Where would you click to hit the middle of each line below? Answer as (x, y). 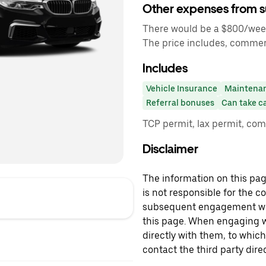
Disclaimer (170, 149)
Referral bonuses (180, 103)
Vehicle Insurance (182, 88)
